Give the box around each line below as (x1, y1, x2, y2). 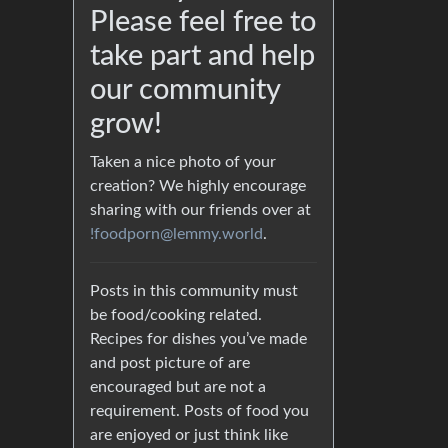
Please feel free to (90, 8, 316, 38)
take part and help (90, 42, 315, 72)
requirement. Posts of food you (90, 403, 309, 420)
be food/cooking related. (90, 307, 262, 324)
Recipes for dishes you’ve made (90, 331, 307, 348)
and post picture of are (90, 355, 250, 372)
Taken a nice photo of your (90, 154, 276, 171)
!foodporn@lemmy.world (90, 226, 263, 243)
